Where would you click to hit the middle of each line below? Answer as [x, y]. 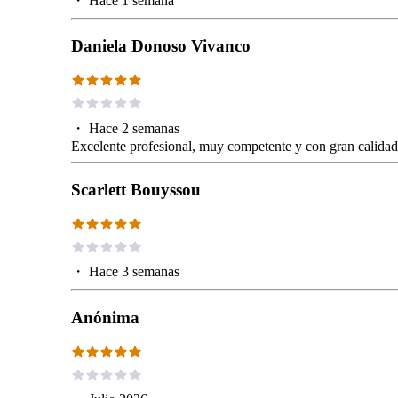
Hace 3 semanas [134, 272]
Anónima [105, 318]
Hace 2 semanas [134, 128]
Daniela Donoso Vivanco [161, 46]
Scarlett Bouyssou [136, 190]
